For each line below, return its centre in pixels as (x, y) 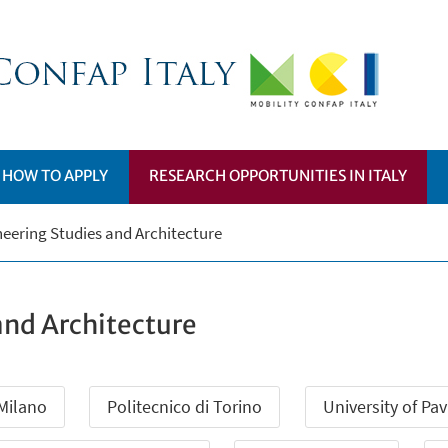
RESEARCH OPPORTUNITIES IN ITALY (278, 175)
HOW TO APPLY (55, 175)
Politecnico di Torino (185, 406)
